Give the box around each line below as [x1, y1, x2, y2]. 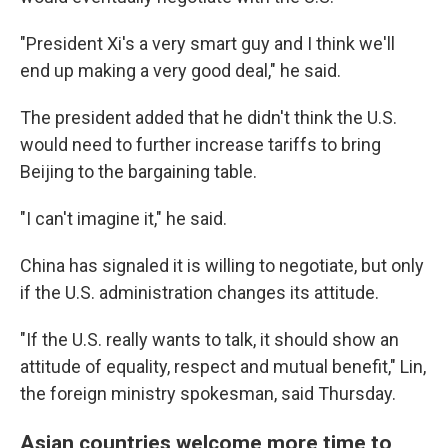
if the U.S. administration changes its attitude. [20, 282, 379, 303]
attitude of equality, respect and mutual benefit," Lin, [20, 356, 426, 377]
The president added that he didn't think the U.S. [20, 107, 397, 128]
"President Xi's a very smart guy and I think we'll [20, 33, 395, 54]
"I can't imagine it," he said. [20, 208, 227, 229]
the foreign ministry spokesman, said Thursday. [20, 383, 396, 404]
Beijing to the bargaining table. [20, 161, 257, 182]
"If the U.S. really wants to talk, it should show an [20, 329, 399, 350]
